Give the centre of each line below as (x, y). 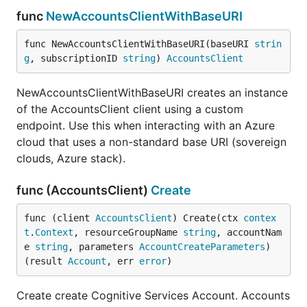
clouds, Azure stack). (71, 158)
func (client (60, 218)
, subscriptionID (76, 58)
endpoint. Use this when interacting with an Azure (146, 125)
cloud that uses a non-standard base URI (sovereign (151, 142)
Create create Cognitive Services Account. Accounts (153, 295)
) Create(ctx (208, 218)
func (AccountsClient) (84, 190)
